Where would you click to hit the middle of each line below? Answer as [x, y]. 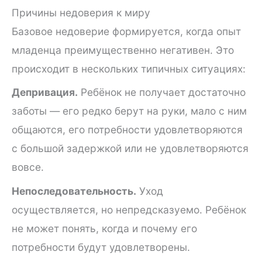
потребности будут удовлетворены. [101, 247]
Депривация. [45, 92]
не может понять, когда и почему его [104, 229]
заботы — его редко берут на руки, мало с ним [129, 111]
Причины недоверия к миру [81, 12]
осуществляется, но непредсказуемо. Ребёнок [129, 210]
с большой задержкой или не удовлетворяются [130, 149]
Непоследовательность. [74, 191]
